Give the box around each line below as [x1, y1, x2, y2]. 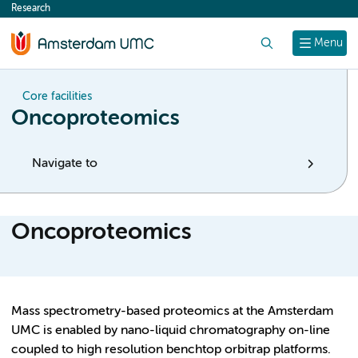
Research [11, 4, 50, 14]
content [19, 6, 64, 19]
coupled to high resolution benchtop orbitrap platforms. [11, 343, 331, 356]
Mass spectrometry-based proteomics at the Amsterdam [11, 304, 333, 318]
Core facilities [22, 91, 92, 102]
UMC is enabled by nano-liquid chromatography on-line [11, 324, 330, 337]
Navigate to [32, 157, 97, 170]
